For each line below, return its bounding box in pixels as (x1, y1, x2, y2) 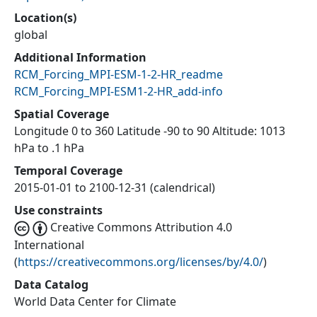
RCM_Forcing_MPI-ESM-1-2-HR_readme (14, 67, 223, 83)
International (14, 236, 84, 253)
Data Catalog (14, 276, 88, 292)
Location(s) (14, 10, 76, 26)
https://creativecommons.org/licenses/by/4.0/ (18, 253, 263, 270)
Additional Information (14, 50, 146, 66)
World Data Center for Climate (14, 293, 176, 309)
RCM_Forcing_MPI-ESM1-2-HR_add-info (14, 83, 223, 100)
